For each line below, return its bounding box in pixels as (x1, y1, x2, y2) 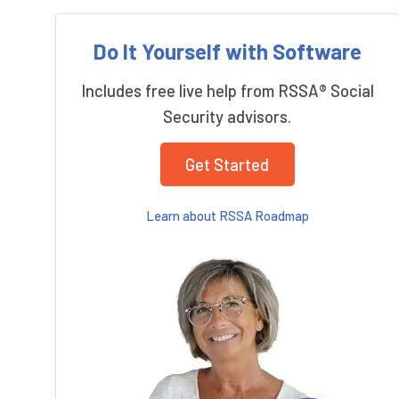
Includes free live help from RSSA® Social (80, 79, 374, 101)
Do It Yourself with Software (93, 37, 362, 64)
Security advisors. (163, 105, 292, 126)
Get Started (185, 153, 270, 175)
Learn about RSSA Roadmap (145, 208, 309, 224)
